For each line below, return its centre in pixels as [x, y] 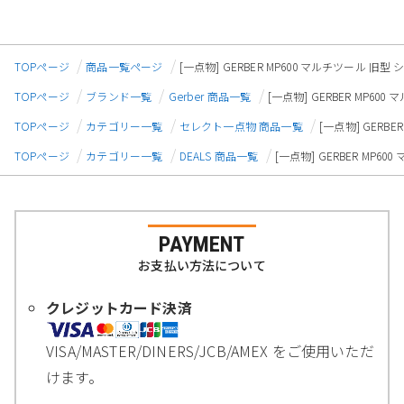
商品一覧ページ [124, 66]
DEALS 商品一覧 [219, 155]
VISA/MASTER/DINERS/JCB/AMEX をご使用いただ [210, 351]
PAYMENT [202, 245]
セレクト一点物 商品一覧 [241, 125]
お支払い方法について [202, 266]
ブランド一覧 [119, 96]
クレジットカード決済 [119, 308]
